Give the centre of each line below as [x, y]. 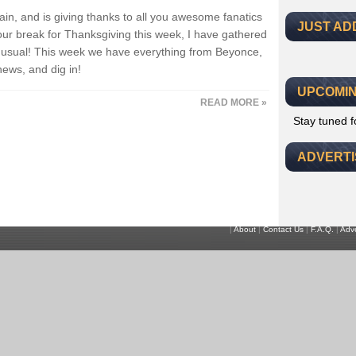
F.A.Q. [322, 229]
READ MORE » [234, 103]
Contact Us [283, 229]
